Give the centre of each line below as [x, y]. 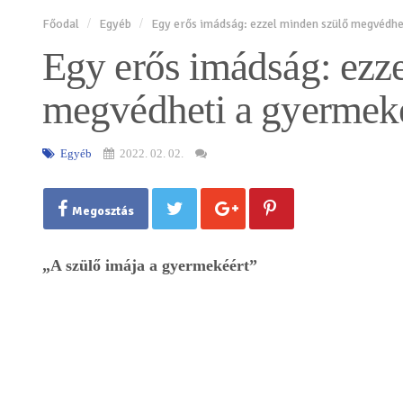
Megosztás [103, 211]
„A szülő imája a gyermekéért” [150, 266]
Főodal [61, 24]
